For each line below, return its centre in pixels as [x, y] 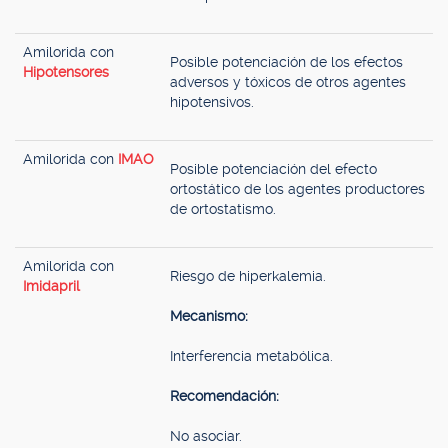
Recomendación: [224, 396]
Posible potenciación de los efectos [286, 62]
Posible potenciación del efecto [273, 169]
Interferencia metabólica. [251, 356]
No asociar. [206, 436]
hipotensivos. [212, 102]
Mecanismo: [209, 316]
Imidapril [51, 286]
